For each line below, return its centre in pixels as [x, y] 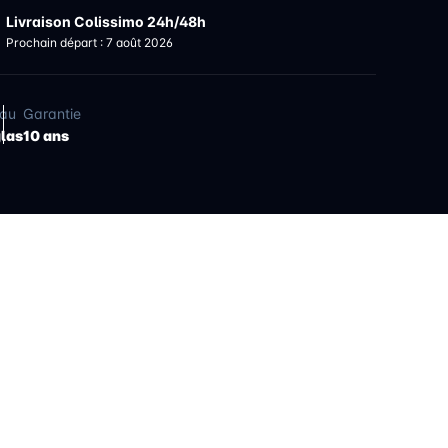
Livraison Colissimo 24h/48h [106, 21]
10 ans [46, 135]
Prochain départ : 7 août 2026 [89, 42]
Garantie [52, 113]
